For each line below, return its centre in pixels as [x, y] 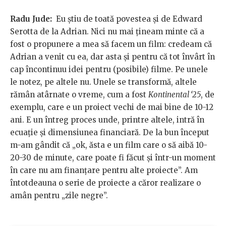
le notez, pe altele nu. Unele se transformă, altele [103, 82]
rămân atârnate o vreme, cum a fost [79, 95]
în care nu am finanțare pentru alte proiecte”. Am [104, 171]
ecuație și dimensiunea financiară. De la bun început [110, 133]
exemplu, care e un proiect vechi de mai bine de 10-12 [112, 107]
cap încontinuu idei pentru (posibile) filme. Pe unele [109, 70]
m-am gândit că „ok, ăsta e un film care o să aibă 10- [109, 145]
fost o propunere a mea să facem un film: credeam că [111, 44]
